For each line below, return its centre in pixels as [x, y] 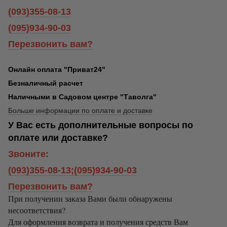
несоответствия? [37, 210]
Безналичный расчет [46, 83]
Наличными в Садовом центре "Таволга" [82, 97]
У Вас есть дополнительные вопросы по [101, 125]
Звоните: [28, 154]
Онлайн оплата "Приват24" [57, 69]
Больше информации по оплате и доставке [80, 110]
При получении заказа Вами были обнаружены [90, 198]
